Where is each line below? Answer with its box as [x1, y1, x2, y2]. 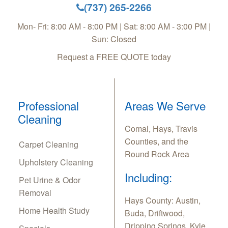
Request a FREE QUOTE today [57, 51, 171, 63]
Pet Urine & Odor [19, 174, 80, 186]
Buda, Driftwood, [125, 207, 185, 219]
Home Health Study [19, 205, 90, 217]
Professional [18, 97, 79, 114]
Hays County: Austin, [125, 194, 201, 207]
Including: [125, 169, 172, 186]
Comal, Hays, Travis [125, 123, 197, 135]
